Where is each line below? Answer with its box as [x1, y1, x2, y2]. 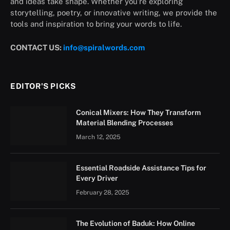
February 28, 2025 [76, 188, 129, 196]
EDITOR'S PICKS [10, 81, 76, 90]
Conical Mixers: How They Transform [76, 108, 201, 117]
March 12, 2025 [76, 133, 121, 141]
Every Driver [76, 174, 118, 182]
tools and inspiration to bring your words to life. [10, 20, 182, 29]
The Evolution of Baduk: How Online [76, 219, 195, 227]
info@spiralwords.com [63, 43, 145, 52]
